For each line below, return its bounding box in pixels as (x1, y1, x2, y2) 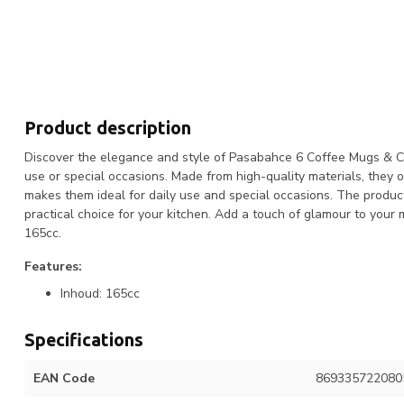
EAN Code (33, 369, 95, 387)
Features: (24, 258, 82, 276)
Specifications (24, 329, 143, 350)
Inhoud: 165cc (60, 284, 140, 302)
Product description (24, 117, 191, 138)
